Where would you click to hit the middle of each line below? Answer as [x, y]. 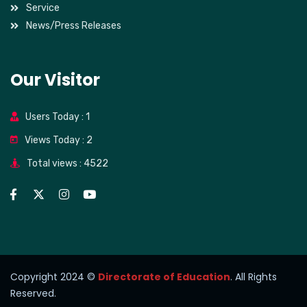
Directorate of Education [164, 277]
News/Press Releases [73, 26]
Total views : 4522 [67, 163]
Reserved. [33, 293]
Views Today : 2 [59, 140]
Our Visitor [55, 80]
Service [42, 8]
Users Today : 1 [58, 117]
